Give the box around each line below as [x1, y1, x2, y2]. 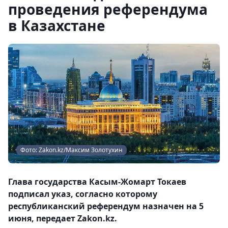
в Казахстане [8, 16, 105, 35]
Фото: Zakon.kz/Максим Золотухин [20, 145, 123, 154]
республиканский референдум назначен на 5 [8, 200, 204, 212]
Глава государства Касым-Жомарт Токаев [8, 176, 186, 187]
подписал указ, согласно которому [8, 188, 157, 199]
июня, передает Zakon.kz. [8, 212, 117, 224]
